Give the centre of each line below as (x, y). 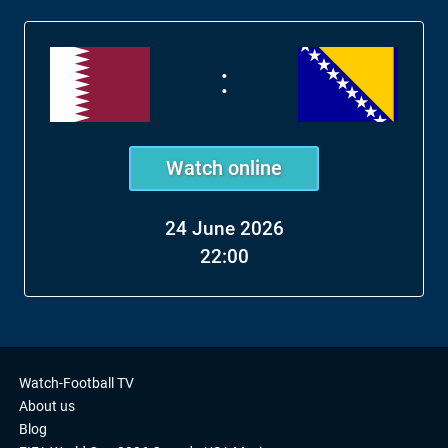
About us (47, 406)
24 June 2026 (224, 228)
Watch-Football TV (76, 383)
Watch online (224, 168)
